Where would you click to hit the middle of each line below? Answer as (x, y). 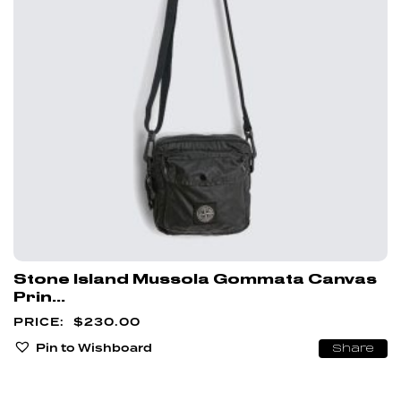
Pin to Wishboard (94, 347)
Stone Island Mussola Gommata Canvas (195, 280)
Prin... (39, 298)
